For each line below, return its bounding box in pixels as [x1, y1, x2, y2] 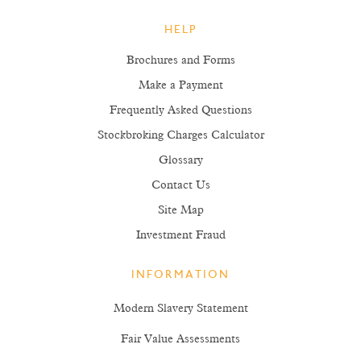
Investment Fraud [135, 230, 226, 241]
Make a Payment [138, 80, 223, 91]
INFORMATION [131, 270, 230, 281]
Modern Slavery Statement [113, 303, 248, 314]
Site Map [157, 205, 204, 216]
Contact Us [151, 180, 210, 191]
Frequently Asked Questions [109, 105, 252, 116]
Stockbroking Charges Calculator [97, 130, 264, 141]
